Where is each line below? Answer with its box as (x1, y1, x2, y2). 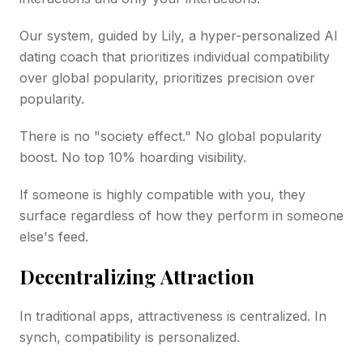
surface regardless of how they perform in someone (19, 207, 344, 224)
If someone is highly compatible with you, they (19, 186, 305, 203)
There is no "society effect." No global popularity (19, 127, 322, 144)
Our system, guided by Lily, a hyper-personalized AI (19, 27, 338, 44)
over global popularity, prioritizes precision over (19, 69, 315, 86)
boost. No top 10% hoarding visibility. (19, 148, 246, 165)
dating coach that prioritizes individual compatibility (19, 48, 330, 65)
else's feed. (19, 228, 88, 245)
